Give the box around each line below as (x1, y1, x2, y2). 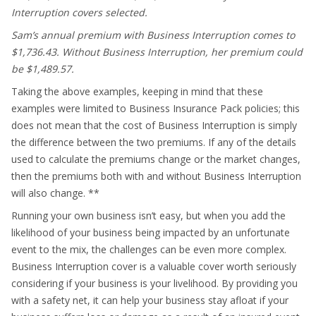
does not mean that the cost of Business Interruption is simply (11, 119, 297, 132)
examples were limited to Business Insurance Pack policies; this (11, 102, 300, 115)
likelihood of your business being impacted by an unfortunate (11, 226, 290, 239)
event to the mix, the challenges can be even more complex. (11, 243, 286, 256)
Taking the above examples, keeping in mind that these (11, 85, 263, 98)
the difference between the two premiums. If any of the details (11, 135, 296, 149)
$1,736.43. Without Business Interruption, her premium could (11, 45, 303, 59)
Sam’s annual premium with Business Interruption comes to (11, 28, 295, 42)
